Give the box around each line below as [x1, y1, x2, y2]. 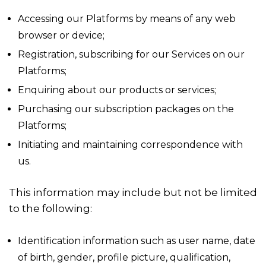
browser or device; [18, 30, 104, 41]
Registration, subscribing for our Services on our [18, 49, 245, 60]
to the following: [9, 202, 92, 214]
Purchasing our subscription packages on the [18, 103, 234, 115]
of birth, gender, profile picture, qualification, [18, 252, 230, 263]
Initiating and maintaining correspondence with [18, 139, 243, 150]
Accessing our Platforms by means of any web [18, 13, 236, 24]
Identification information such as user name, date [18, 235, 255, 246]
